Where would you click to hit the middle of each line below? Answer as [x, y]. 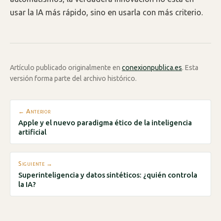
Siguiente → [36, 164]
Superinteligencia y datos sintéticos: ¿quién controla [108, 175]
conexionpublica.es [152, 67]
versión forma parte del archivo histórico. [73, 78]
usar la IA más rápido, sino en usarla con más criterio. [107, 12]
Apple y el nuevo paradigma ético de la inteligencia [105, 123]
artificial [32, 132]
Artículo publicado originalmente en [66, 67]
